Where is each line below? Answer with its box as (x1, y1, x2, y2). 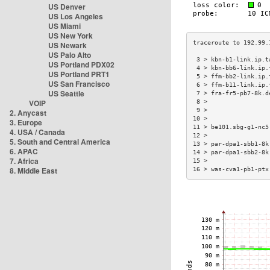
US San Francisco (48, 78, 110, 89)
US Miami (48, 20, 81, 31)
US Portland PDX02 (48, 59, 115, 70)
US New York (48, 30, 93, 41)
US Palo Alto (48, 49, 91, 60)
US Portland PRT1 (48, 69, 110, 80)
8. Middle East (10, 165, 57, 176)
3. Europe (10, 117, 42, 128)
